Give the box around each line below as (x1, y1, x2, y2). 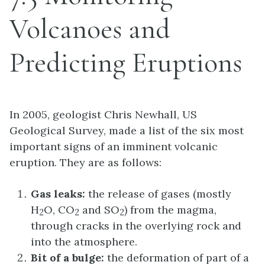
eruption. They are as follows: (9, 156, 161, 169)
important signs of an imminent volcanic (9, 140, 218, 153)
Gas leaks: (31, 186, 85, 201)
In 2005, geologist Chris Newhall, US (9, 108, 197, 121)
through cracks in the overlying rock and (31, 218, 241, 232)
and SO (79, 202, 119, 216)
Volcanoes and (9, 12, 170, 46)
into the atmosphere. (31, 234, 137, 248)
